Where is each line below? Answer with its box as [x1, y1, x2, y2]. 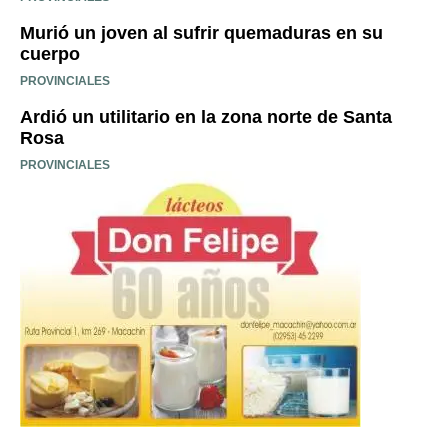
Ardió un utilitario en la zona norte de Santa [20, 106, 392, 127]
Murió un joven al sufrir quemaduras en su [20, 22, 383, 43]
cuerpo [20, 43, 80, 64]
